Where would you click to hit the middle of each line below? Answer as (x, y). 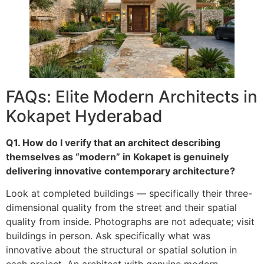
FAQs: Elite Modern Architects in (132, 96)
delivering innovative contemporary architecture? (121, 171)
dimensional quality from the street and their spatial (121, 208)
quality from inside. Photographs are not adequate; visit (130, 222)
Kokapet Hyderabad (84, 116)
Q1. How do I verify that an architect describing (113, 142)
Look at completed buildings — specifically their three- (129, 194)
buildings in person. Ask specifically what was (108, 236)
